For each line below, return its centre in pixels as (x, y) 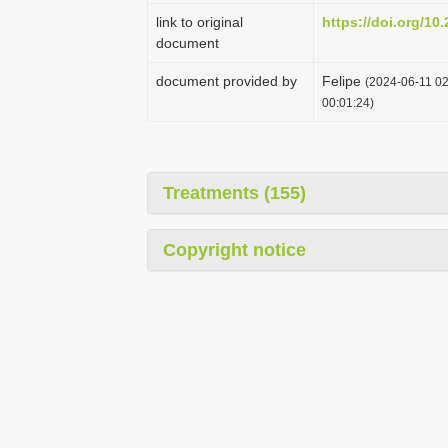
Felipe (343, 81)
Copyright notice (234, 250)
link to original (199, 22)
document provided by (226, 81)
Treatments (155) (234, 193)
